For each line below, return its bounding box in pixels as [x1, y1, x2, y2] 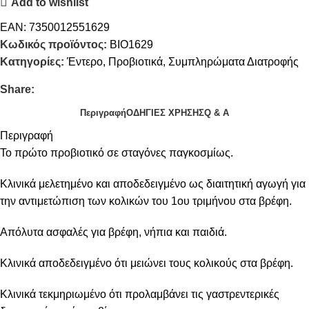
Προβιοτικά [108, 56, 163, 68]
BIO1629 [110, 39, 153, 50]
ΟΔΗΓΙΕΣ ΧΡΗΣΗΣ [126, 107, 204, 118]
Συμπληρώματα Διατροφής [168, 56, 299, 68]
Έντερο [67, 56, 103, 68]
